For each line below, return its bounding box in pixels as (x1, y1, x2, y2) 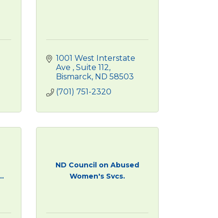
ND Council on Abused (55, 160, 139, 169)
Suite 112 (75, 63, 109, 72)
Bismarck (55, 72, 91, 81)
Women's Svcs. (69, 171, 125, 181)
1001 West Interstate (55, 54, 135, 63)
